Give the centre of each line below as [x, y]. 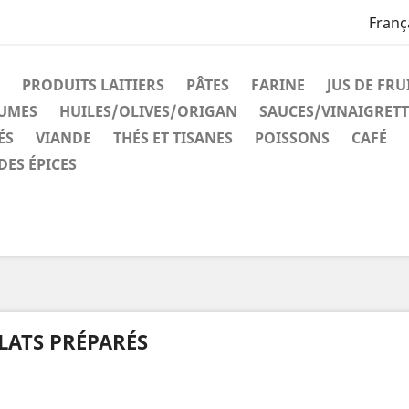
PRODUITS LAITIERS [93, 85]
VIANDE [63, 138]
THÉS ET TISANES [173, 138]
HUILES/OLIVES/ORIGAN [148, 111]
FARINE [278, 85]
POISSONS [292, 138]
